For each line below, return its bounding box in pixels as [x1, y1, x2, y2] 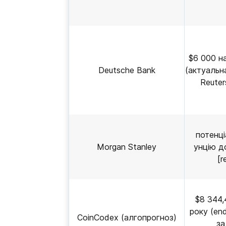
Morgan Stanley [97, 142, 156, 152]
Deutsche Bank [98, 65, 155, 75]
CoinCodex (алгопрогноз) [77, 212, 177, 222]
